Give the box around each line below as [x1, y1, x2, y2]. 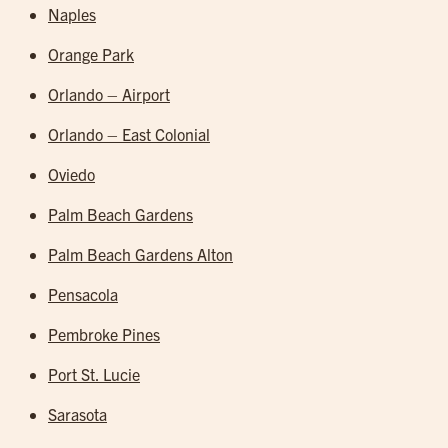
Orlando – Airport [48, 84, 170, 104]
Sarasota [48, 404, 107, 424]
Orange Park [48, 44, 134, 64]
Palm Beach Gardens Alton [48, 244, 233, 264]
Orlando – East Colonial [48, 124, 210, 144]
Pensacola [48, 284, 118, 304]
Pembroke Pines [48, 324, 160, 344]
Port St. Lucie [48, 364, 140, 384]
